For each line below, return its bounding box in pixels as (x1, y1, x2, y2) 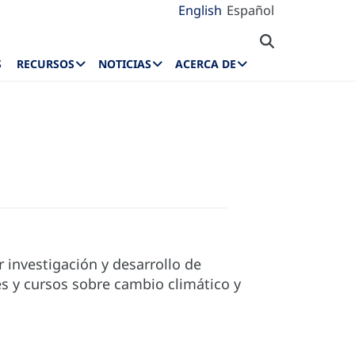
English (178, 2, 222, 19)
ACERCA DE (175, 56, 236, 72)
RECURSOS (17, 56, 75, 72)
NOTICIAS (98, 56, 152, 72)
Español (227, 2, 274, 19)
